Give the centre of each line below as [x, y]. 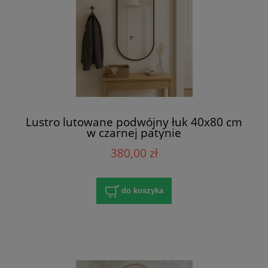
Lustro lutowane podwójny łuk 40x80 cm [134, 122]
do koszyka [142, 190]
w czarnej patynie [134, 133]
